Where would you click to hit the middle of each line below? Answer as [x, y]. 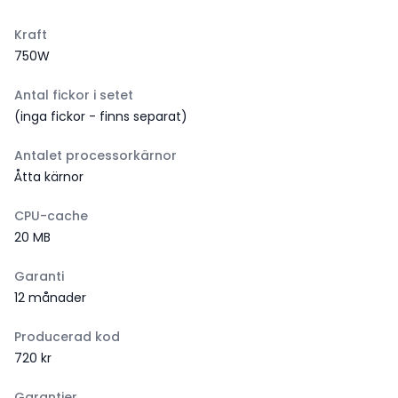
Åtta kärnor [49, 177]
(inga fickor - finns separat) [101, 116]
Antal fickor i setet [74, 95]
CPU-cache [51, 216]
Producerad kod [67, 337]
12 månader [50, 298]
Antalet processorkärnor [96, 155]
